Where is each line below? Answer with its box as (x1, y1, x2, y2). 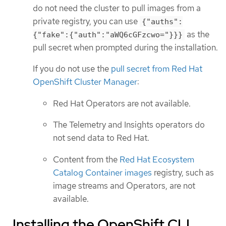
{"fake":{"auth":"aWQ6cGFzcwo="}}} (33, 30, 183, 39)
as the (185, 28, 209, 40)
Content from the (53, 153, 120, 165)
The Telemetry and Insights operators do (53, 119, 205, 131)
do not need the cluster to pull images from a (33, 2, 201, 14)
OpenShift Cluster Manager (33, 76, 137, 88)
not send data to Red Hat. (53, 132, 149, 144)
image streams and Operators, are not (53, 180, 195, 191)
